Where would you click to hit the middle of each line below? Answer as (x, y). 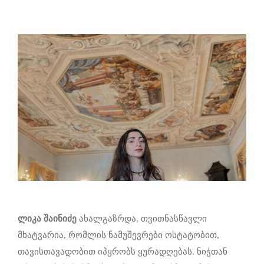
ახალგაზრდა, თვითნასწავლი (142, 219)
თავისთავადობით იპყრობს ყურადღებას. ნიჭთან (123, 252)
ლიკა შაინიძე (47, 219)
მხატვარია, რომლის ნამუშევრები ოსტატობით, (118, 235)
